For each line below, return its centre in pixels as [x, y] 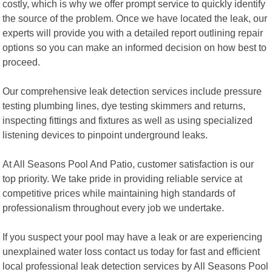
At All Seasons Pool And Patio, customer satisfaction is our [128, 164]
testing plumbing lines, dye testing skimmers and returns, [124, 105]
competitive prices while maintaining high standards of [119, 193]
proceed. [22, 62]
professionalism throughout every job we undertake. [114, 207]
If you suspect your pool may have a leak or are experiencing [133, 236]
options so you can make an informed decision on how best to [135, 47]
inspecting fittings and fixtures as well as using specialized [128, 120]
